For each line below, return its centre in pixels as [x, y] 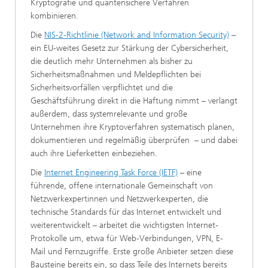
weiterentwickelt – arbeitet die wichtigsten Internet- [124, 226]
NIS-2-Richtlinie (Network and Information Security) [137, 35]
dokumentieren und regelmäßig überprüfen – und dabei [134, 141]
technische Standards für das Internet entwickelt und [126, 212]
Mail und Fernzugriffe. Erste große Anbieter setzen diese [132, 252]
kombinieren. [54, 16]
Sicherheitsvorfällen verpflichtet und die [102, 88]
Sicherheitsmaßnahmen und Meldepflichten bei [116, 75]
